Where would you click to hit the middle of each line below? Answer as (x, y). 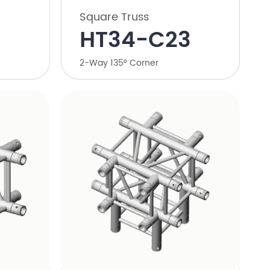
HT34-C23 (135, 40)
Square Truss (114, 17)
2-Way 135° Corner (119, 63)
